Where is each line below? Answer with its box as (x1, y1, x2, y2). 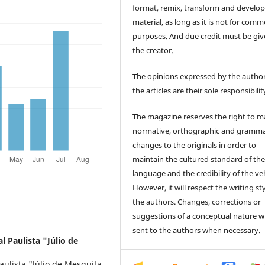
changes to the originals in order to (132, 139, 257, 150)
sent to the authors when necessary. (132, 224, 261, 235)
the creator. (132, 44, 174, 56)
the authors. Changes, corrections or (132, 196, 261, 207)
